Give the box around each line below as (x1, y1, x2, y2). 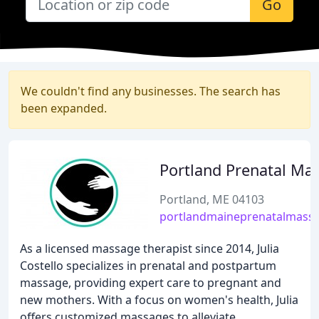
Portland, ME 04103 (159, 192, 264, 207)
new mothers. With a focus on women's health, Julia (20, 292, 298, 308)
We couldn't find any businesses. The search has (21, 83, 281, 99)
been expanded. (21, 100, 107, 116)
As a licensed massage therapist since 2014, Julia (20, 241, 279, 256)
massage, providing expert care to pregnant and (20, 275, 281, 291)
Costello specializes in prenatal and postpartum (20, 258, 276, 273)
